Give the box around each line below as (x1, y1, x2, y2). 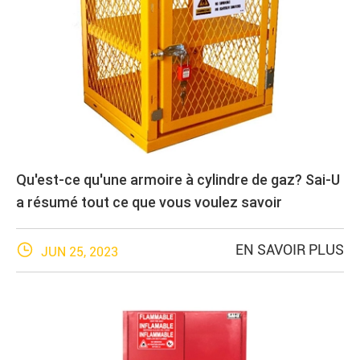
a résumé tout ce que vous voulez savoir (16, 192, 282, 211)
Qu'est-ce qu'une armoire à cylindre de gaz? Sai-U (16, 170, 340, 189)
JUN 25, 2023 (38, 243, 118, 260)
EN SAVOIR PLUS (235, 240, 344, 258)
